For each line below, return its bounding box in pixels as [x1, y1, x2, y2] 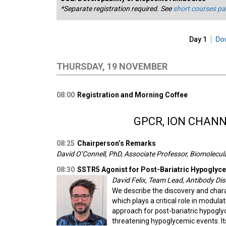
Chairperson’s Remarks [77, 139, 156, 147]
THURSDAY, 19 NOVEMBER [56, 61, 167, 72]
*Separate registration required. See [61, 5, 173, 13]
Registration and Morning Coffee [77, 91, 188, 99]
